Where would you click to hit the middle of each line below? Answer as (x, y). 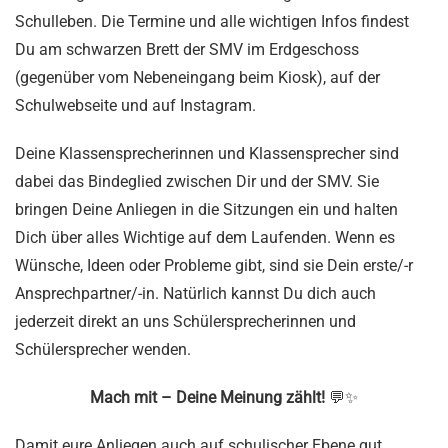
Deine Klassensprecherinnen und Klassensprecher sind (207, 154)
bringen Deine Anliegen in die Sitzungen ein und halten (206, 210)
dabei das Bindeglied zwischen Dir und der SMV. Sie (197, 182)
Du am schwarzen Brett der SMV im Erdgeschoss (187, 50)
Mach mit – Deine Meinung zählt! (207, 398)
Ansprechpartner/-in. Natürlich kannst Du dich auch (195, 294)
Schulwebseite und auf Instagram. (135, 106)
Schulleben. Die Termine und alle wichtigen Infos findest (212, 22)
